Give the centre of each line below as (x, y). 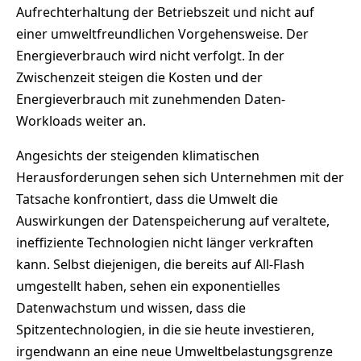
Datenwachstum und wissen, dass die (131, 308)
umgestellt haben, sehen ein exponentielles (148, 286)
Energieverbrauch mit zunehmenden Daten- (151, 100)
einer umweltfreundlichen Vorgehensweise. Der (162, 34)
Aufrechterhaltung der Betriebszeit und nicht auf (165, 12)
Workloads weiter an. (81, 121)
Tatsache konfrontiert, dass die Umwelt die (147, 199)
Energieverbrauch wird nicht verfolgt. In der (150, 56)
